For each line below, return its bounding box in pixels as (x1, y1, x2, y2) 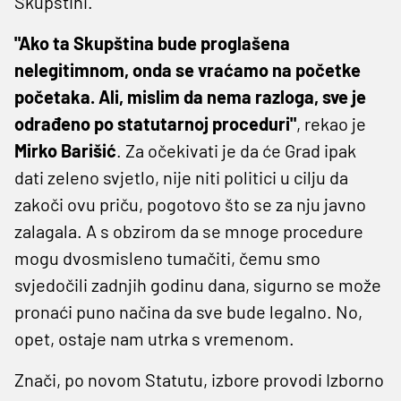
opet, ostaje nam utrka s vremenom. (14, 328, 294, 350)
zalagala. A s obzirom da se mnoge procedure (14, 220, 363, 243)
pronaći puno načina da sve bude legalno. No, (14, 301, 363, 323)
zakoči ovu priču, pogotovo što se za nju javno (14, 193, 366, 216)
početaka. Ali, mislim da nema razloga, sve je (14, 86, 366, 108)
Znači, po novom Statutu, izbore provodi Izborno (14, 369, 384, 391)
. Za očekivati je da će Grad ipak (116, 140, 356, 162)
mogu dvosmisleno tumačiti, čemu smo (14, 247, 320, 269)
